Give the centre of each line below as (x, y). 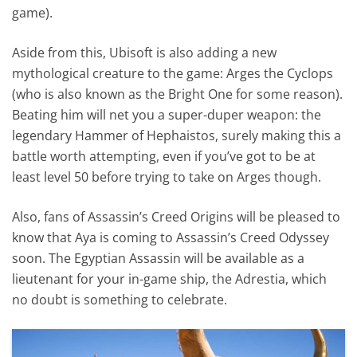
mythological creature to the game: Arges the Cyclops (173, 73)
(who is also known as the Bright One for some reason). (178, 94)
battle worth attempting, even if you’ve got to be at (164, 156)
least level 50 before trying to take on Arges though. (167, 177)
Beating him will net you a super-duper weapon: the (167, 114)
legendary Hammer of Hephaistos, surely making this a (177, 135)
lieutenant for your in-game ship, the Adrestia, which (170, 279)
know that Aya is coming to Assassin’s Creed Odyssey (171, 237)
